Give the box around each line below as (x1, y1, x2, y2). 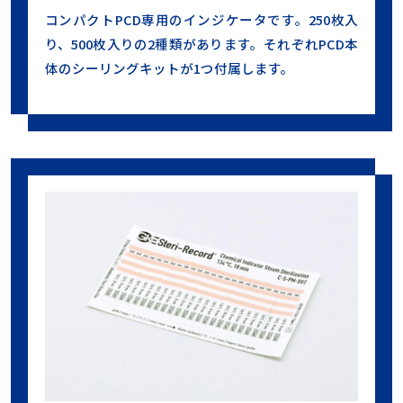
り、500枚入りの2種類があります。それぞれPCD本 (44, 33, 359, 53)
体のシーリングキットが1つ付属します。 (44, 58, 294, 77)
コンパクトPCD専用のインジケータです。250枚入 (44, 9, 359, 29)
